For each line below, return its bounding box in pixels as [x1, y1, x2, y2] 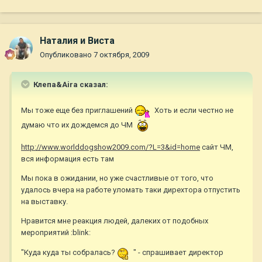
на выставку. [21, 197, 68, 206]
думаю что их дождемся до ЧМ [21, 120, 135, 130]
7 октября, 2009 [94, 50, 149, 60]
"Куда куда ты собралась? [21, 248, 117, 257]
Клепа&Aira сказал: [32, 80, 108, 89]
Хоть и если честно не [153, 106, 233, 115]
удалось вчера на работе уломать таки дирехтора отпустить [21, 185, 240, 195]
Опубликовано [40, 50, 94, 60]
